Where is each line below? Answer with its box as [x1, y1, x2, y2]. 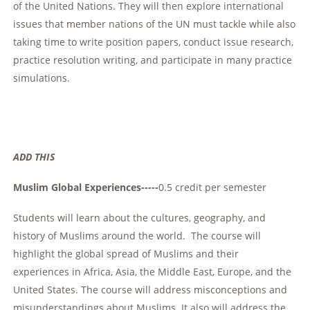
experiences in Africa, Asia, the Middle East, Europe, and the [13, 265, 292, 279]
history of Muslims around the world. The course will [13, 229, 262, 243]
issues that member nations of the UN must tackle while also [13, 17, 296, 31]
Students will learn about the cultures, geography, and [13, 211, 266, 225]
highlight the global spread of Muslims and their [13, 247, 239, 261]
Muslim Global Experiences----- [13, 181, 159, 194]
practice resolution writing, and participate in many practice [13, 53, 293, 67]
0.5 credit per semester [158, 181, 267, 194]
